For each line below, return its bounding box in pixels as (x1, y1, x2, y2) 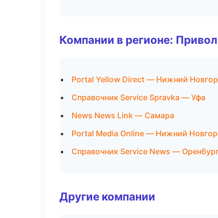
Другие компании (59, 190, 155, 203)
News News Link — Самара (72, 110, 174, 120)
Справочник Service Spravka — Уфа (72, 92, 205, 102)
